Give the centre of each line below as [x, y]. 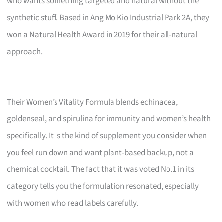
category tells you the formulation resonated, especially [103, 186]
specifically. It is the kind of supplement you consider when [107, 136]
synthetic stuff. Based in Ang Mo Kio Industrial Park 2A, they [108, 18]
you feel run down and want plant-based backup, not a [101, 152]
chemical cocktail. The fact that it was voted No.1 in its [101, 169]
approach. [25, 51]
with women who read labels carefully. [73, 203]
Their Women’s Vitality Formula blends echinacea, [93, 102]
